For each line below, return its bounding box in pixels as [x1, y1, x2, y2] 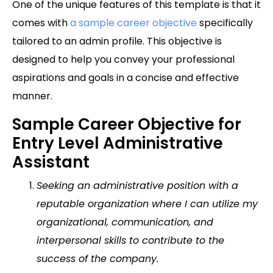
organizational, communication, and [37, 215, 213, 230]
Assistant [12, 151, 90, 174]
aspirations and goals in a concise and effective [12, 71, 239, 85]
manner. [12, 89, 52, 104]
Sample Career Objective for [12, 113, 241, 136]
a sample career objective [70, 16, 197, 30]
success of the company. [37, 252, 158, 266]
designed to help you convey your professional [12, 52, 235, 67]
